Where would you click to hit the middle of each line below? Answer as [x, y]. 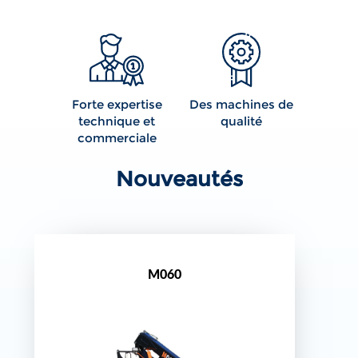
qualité [241, 121]
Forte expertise [117, 104]
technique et [117, 121]
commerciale [117, 138]
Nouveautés [179, 179]
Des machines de [241, 104]
